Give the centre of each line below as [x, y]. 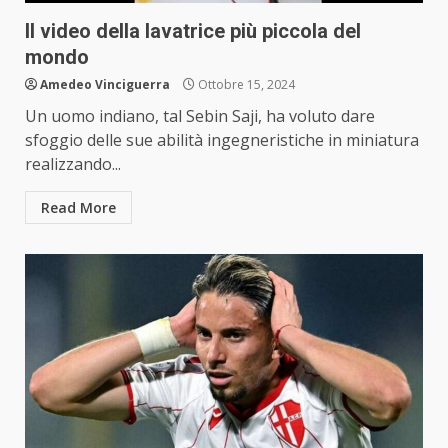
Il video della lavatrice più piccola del [193, 31]
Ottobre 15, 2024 [245, 85]
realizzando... [73, 164]
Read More [78, 208]
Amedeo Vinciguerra [105, 85]
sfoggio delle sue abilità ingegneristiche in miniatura [222, 140]
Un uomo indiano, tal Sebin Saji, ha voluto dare [200, 116]
